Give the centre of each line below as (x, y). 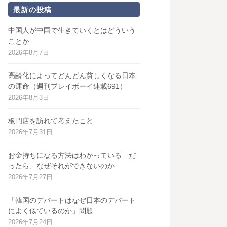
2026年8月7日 (29, 53)
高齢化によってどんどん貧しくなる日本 (72, 76)
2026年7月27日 (30, 177)
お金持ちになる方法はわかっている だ (72, 155)
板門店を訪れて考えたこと (51, 121)
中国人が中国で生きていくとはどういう (72, 31)
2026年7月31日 (30, 132)
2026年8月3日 (29, 98)
